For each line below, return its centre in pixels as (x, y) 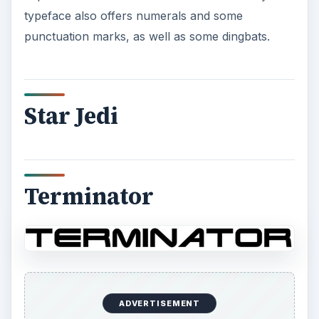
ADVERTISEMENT (159, 303)
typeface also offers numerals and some (133, 15)
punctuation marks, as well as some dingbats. (147, 36)
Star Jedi (71, 116)
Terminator (89, 196)
